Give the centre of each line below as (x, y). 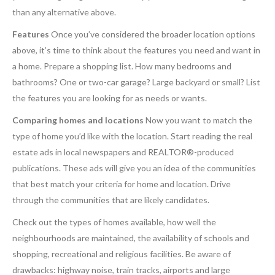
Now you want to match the (198, 120)
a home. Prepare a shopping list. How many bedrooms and (122, 66)
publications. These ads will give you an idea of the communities (134, 168)
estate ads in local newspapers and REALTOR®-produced (123, 152)
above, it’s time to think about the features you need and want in (136, 50)
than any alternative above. (64, 12)
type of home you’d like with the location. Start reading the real (132, 136)
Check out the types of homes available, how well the (114, 222)
